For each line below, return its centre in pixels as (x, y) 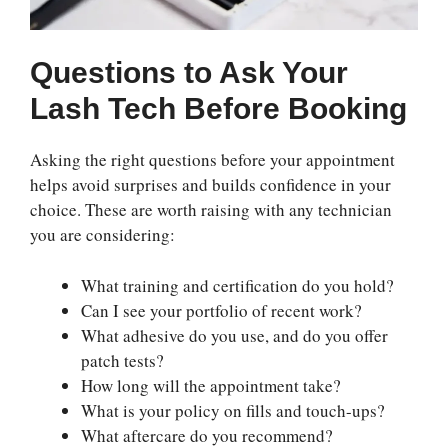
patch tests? (122, 360)
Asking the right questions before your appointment (212, 160)
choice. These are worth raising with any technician (211, 210)
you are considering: (102, 235)
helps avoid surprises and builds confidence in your (210, 185)
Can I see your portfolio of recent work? (221, 310)
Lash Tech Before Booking (218, 109)
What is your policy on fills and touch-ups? (233, 410)
